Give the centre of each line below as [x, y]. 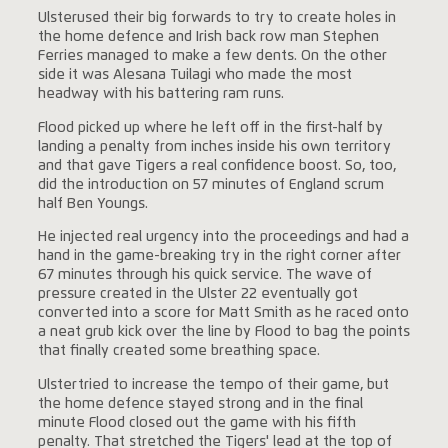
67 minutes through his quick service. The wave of [204, 275]
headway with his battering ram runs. [160, 94]
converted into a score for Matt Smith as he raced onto [223, 313]
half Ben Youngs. [92, 203]
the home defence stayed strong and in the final [200, 403]
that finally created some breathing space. [178, 351]
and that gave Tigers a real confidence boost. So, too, [216, 165]
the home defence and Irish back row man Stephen [208, 37]
